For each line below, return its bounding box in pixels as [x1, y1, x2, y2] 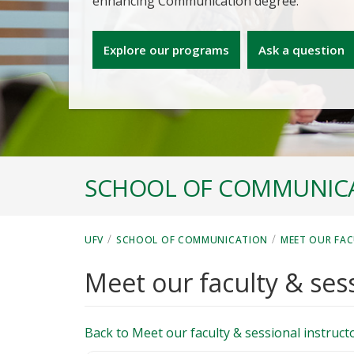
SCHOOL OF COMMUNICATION [115, 233, 269, 247]
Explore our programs [104, 42, 229, 58]
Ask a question [258, 42, 345, 58]
